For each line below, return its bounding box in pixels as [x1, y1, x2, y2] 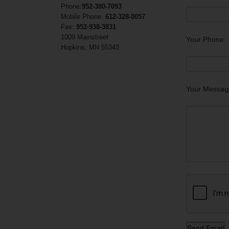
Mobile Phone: [61, 13, 105, 20]
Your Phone [186, 35, 224, 43]
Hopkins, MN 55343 [61, 43, 119, 51]
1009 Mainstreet [61, 33, 108, 41]
